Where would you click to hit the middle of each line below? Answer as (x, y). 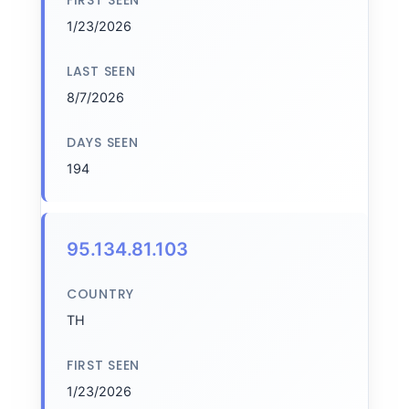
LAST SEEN (101, 71)
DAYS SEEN (103, 142)
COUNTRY (100, 294)
